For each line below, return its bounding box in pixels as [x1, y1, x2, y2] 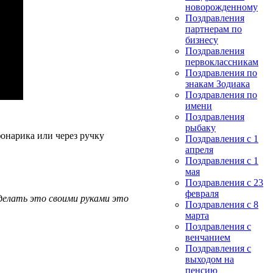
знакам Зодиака [185, 79, 250, 89]
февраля [185, 188, 219, 199]
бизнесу [185, 35, 218, 45]
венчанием [185, 232, 230, 243]
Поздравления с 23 [185, 177, 263, 188]
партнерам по [185, 24, 242, 34]
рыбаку [185, 122, 216, 133]
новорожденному [185, 2, 258, 12]
